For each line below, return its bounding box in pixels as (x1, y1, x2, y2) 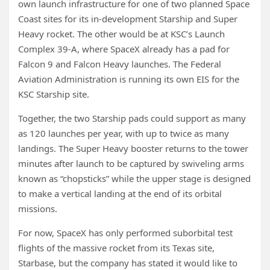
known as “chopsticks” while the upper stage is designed (18, 172, 251, 184)
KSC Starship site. (18, 88, 89, 100)
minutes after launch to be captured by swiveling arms (18, 157, 244, 169)
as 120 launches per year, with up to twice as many (18, 127, 229, 139)
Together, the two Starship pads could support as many (18, 112, 246, 124)
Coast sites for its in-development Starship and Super (18, 13, 237, 25)
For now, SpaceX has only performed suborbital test (18, 227, 233, 239)
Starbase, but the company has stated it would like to (18, 257, 237, 269)
